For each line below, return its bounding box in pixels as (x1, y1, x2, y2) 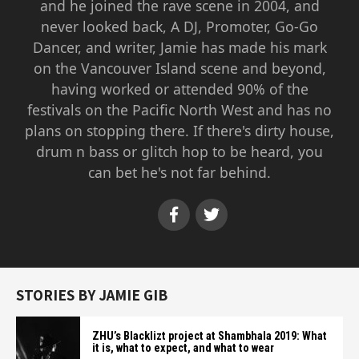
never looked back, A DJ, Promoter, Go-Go (41, 17, 318, 36)
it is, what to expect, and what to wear (92, 341, 274, 355)
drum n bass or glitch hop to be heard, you (36, 142, 323, 161)
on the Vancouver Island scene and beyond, (33, 58, 326, 78)
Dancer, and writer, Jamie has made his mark (32, 38, 327, 57)
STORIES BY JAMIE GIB (16, 284, 167, 305)
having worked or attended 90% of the (50, 79, 309, 99)
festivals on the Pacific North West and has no (27, 100, 332, 119)
